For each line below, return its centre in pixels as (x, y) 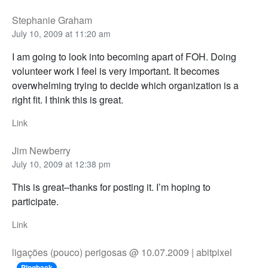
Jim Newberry (41, 150)
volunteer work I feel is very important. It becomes (116, 71)
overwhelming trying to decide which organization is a (125, 85)
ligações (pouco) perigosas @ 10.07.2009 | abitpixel (122, 252)
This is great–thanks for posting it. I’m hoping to (111, 187)
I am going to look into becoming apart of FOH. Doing (124, 56)
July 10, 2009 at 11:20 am (61, 33)
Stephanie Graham (52, 20)
